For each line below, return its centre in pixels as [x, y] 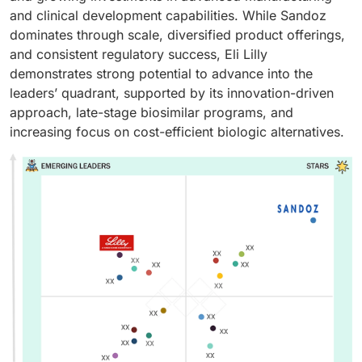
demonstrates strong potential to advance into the [161, 74]
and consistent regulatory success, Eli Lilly [139, 55]
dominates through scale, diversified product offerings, [177, 35]
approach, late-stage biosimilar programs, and [152, 113]
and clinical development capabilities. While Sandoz [168, 16]
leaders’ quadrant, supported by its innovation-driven [172, 93]
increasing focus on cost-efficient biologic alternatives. [177, 132]
